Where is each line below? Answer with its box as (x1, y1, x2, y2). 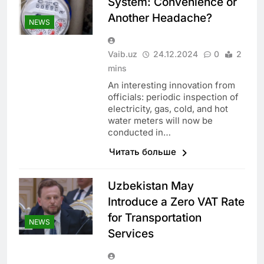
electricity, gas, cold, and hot (107, 103, 228, 115)
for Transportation (107, 211, 202, 225)
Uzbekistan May (107, 179, 194, 193)
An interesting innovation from (107, 80, 235, 91)
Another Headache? (107, 11, 212, 25)
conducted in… (107, 127, 171, 138)
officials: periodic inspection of (107, 91, 239, 103)
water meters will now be (107, 115, 213, 127)
